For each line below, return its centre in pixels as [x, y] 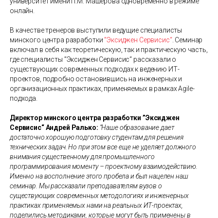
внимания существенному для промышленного [82, 156]
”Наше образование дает [137, 127]
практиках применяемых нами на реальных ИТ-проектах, [96, 205]
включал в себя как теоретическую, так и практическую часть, [109, 49]
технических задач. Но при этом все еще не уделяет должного [103, 147]
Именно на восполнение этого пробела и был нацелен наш [99, 176]
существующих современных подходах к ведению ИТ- [95, 69]
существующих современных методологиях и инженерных [99, 195]
